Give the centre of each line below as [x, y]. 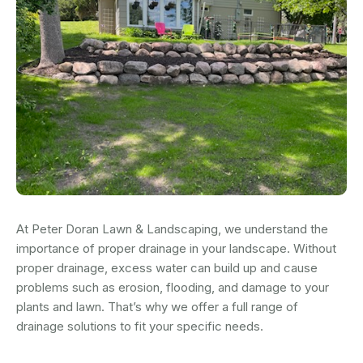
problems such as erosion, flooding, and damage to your [173, 288]
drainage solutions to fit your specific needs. [140, 327]
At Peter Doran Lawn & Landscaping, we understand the [172, 229]
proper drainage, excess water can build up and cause [167, 268]
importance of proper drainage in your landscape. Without [176, 249]
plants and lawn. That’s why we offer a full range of [157, 307]
